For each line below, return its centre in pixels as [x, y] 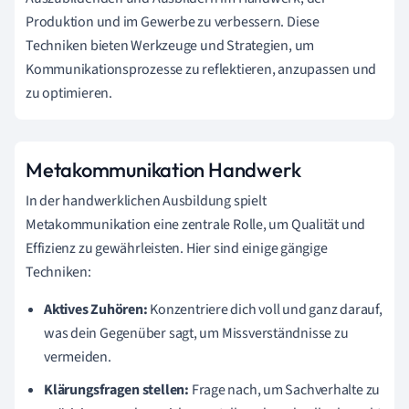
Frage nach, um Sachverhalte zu [284, 390]
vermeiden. [78, 357]
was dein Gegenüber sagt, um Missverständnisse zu [196, 333]
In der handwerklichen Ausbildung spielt [146, 201]
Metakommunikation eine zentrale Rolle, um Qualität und [196, 225]
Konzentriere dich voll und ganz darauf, [265, 309]
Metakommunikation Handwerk [163, 170]
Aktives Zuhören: [96, 309]
